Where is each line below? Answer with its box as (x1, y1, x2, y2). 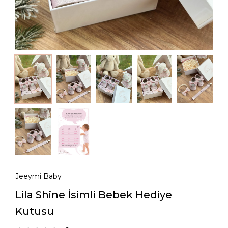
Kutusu (15, 205, 54, 217)
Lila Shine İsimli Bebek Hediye (15, 188, 172, 201)
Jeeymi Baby (15, 171, 62, 181)
